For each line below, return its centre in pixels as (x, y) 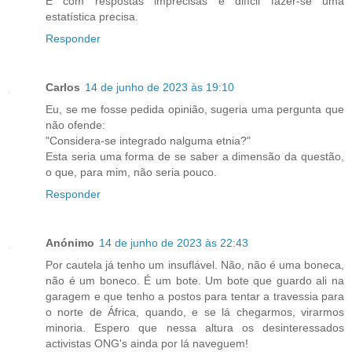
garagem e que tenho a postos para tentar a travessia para (195, 297)
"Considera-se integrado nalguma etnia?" (148, 141)
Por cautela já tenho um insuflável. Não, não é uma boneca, (195, 265)
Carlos (63, 88)
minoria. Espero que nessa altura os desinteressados (195, 328)
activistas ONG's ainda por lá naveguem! (147, 344)
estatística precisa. (92, 17)
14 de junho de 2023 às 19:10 (159, 88)
